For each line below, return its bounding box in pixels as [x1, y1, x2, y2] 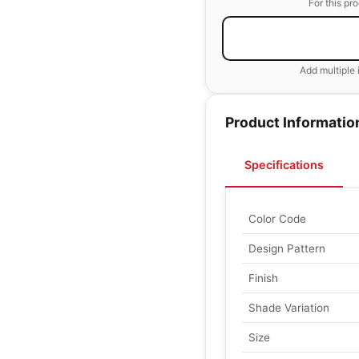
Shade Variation [248, 301, 329, 314]
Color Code [248, 212, 306, 225]
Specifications [244, 158, 324, 171]
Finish [248, 272, 278, 284]
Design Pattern [248, 242, 325, 255]
